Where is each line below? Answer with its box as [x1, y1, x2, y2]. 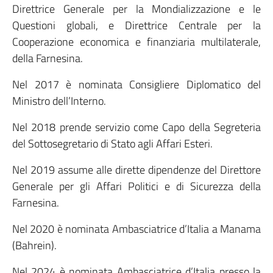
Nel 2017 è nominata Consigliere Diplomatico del [12, 76, 261, 93]
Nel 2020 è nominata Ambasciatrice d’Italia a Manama [12, 221, 261, 237]
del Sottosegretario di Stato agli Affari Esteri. [12, 135, 213, 152]
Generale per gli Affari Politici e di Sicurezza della [12, 178, 261, 194]
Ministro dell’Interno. [12, 93, 106, 109]
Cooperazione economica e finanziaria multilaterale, [12, 34, 261, 50]
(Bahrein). [12, 237, 57, 253]
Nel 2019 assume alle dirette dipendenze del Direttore [12, 161, 261, 178]
